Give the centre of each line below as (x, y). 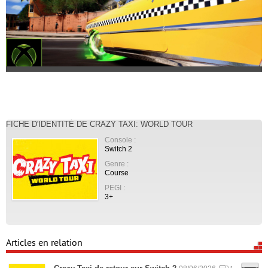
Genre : (117, 164)
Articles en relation (44, 243)
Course (117, 173)
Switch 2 (118, 149)
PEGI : (115, 188)
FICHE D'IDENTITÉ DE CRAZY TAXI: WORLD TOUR (99, 124)
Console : (120, 140)
